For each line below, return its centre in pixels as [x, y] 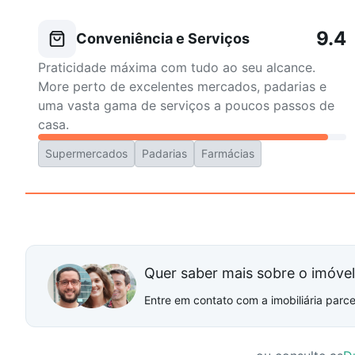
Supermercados [86, 153]
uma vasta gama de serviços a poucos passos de [186, 105]
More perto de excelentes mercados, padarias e [182, 86]
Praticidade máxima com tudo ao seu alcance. [177, 67]
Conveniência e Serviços [163, 38]
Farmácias [228, 153]
